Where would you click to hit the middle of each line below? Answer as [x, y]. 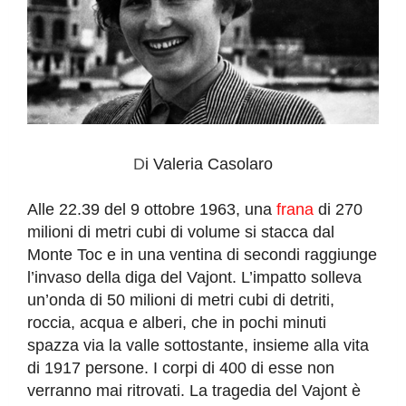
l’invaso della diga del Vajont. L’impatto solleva [194, 278]
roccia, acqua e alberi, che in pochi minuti [177, 323]
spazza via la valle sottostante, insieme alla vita [198, 346]
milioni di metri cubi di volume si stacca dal [181, 232]
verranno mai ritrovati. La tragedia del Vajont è [194, 391]
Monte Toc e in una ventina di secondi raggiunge [202, 255]
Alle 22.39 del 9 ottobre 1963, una [150, 210]
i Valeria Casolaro [209, 164]
